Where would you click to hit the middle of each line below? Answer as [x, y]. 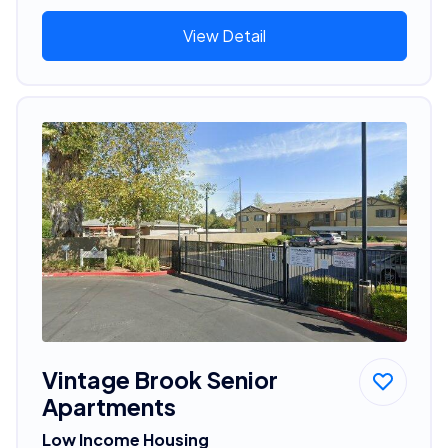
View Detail [224, 35]
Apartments [108, 406]
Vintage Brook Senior [159, 379]
